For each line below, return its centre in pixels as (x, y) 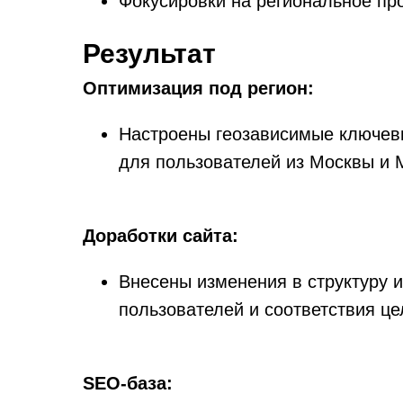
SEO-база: (128, 383)
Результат (149, 54)
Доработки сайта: (161, 236)
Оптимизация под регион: (198, 88)
